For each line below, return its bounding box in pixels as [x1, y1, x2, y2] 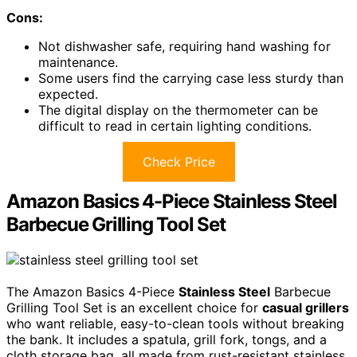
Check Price [142, 154, 215, 171]
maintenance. [38, 54, 118, 71]
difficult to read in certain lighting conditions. [38, 118, 312, 135]
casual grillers [262, 299, 349, 316]
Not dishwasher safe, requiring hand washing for [38, 38, 331, 55]
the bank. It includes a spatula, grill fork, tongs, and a [6, 331, 327, 347]
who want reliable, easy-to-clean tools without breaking [6, 315, 344, 331]
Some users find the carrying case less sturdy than [38, 70, 343, 87]
